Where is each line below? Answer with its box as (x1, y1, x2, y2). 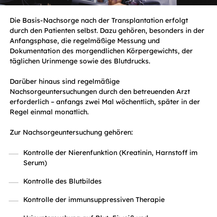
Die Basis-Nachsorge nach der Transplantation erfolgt (10, 16, 188, 25)
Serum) (23, 158, 47, 167)
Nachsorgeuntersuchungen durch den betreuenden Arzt (10, 87, 190, 96)
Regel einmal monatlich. (10, 108, 89, 116)
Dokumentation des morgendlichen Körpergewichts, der (10, 46, 193, 55)
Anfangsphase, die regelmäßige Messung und (10, 36, 160, 45)
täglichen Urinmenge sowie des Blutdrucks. (10, 57, 150, 65)
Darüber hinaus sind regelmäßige (10, 77, 120, 86)
